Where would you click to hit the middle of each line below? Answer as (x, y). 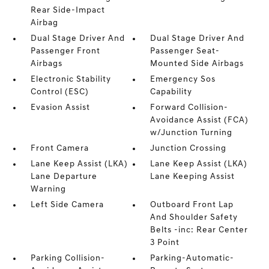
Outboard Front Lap (192, 205)
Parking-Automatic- (192, 258)
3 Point (165, 243)
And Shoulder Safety (194, 218)
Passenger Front (65, 51)
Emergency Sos (183, 80)
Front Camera (59, 149)
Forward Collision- (189, 108)
